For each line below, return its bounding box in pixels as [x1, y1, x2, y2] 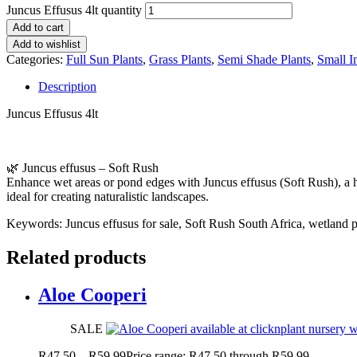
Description [38, 79, 96, 93]
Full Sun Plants [66, 52, 143, 66]
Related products [6, 246, 146, 268]
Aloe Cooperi [38, 284, 147, 305]
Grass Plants [149, 52, 211, 66]
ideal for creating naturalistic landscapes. [6, 189, 209, 203]
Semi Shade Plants [218, 52, 311, 66]
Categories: [6, 52, 66, 66]
